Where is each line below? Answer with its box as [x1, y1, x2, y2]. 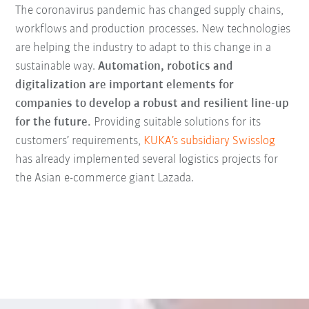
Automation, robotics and [98, 60, 234, 74]
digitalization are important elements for [15, 79, 235, 92]
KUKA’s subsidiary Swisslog [143, 134, 276, 148]
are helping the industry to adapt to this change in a [15, 41, 272, 55]
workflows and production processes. [15, 23, 199, 37]
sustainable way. [15, 60, 99, 74]
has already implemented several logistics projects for [15, 153, 279, 167]
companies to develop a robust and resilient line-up [15, 97, 290, 111]
